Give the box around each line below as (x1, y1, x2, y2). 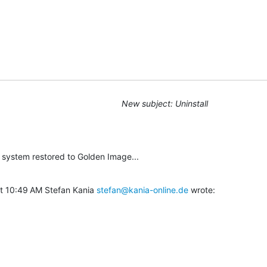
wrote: (188, 184, 215, 195)
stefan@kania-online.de (97, 184, 188, 195)
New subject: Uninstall (122, 98, 208, 108)
